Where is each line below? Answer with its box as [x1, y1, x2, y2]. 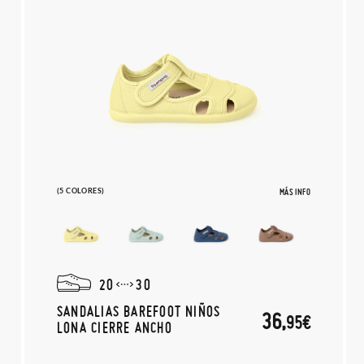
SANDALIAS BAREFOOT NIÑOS [57, 302, 221, 319]
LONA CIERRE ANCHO [57, 318, 172, 336]
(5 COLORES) [57, 186, 105, 195]
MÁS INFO [279, 186, 310, 197]
